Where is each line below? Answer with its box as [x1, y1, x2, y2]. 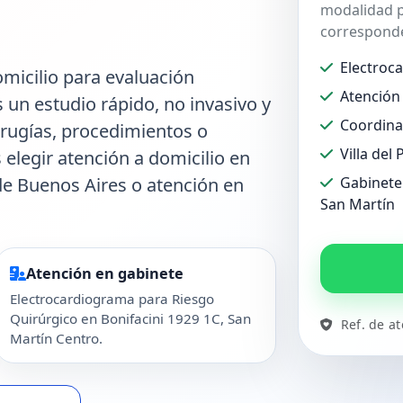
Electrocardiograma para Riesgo [9, 290, 214, 309]
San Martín [320, 194, 395, 215]
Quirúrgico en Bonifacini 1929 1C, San [9, 309, 251, 328]
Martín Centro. [9, 329, 103, 348]
